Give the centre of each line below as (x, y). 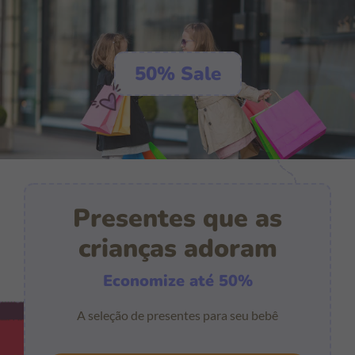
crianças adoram (177, 249)
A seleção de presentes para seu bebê (177, 315)
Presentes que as (177, 219)
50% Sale (177, 74)
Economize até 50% (177, 281)
